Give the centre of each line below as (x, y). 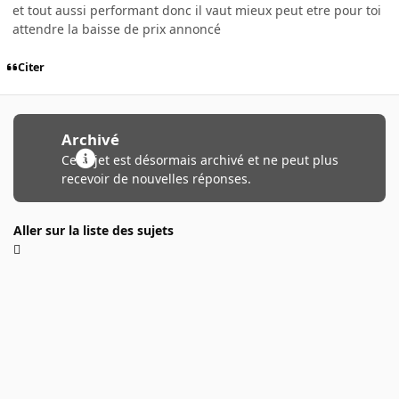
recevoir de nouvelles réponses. (156, 179)
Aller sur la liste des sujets (94, 231)
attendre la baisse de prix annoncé (117, 29)
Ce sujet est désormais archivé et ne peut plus (199, 160)
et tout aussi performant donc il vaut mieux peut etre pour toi (197, 11)
